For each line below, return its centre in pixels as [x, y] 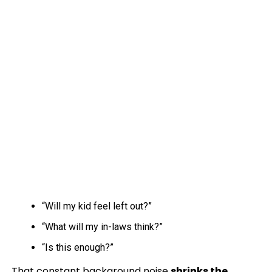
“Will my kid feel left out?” [97, 206]
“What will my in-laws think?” [102, 226]
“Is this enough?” [77, 247]
